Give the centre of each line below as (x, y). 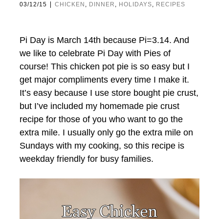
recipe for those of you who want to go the (101, 119)
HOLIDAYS (135, 4)
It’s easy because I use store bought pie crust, (109, 93)
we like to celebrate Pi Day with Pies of (95, 53)
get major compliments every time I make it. (104, 80)
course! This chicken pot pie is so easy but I (105, 66)
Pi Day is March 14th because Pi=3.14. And (104, 40)
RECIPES (171, 4)
